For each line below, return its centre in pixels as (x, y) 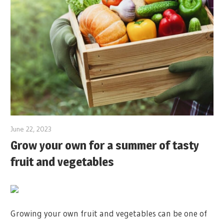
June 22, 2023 (31, 129)
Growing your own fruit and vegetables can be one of (109, 213)
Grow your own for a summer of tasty (105, 145)
